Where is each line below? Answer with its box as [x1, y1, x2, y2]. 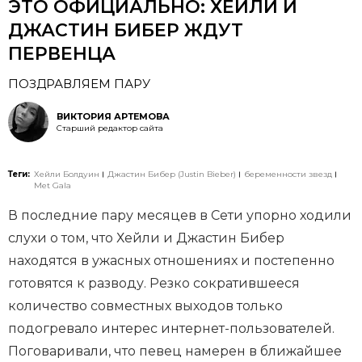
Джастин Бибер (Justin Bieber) [107, 169, 236, 179]
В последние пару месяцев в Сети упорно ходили [8, 208, 351, 223]
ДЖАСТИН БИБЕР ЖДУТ [8, 19, 243, 41]
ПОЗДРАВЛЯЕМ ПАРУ [8, 76, 150, 91]
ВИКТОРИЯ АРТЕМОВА [57, 110, 170, 122]
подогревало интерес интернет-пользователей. [8, 321, 335, 336]
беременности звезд [244, 169, 332, 179]
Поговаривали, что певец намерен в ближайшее [8, 343, 342, 359]
